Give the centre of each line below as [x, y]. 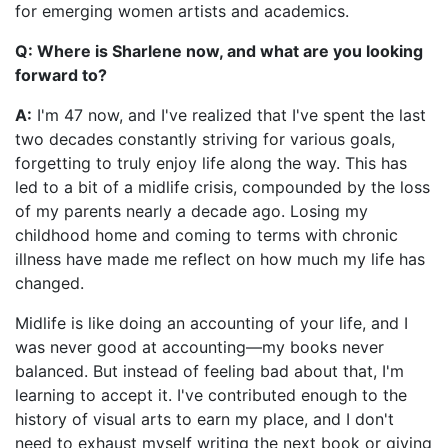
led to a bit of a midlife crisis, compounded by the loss [222, 186]
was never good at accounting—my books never [199, 346]
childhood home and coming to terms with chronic [206, 234]
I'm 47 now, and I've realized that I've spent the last [229, 114]
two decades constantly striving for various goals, [205, 138]
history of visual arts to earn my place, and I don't [204, 418]
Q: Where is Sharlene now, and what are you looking [219, 50]
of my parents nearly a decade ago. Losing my [191, 210]
